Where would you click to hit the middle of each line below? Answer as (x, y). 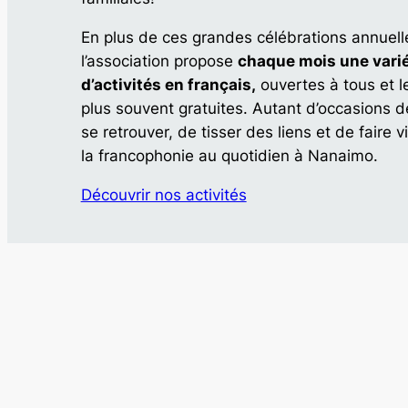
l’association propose (159, 61)
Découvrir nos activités (163, 194)
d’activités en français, (168, 84)
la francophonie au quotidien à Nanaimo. (229, 155)
